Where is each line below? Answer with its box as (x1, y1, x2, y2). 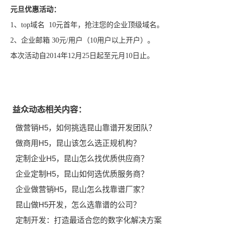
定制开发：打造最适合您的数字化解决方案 (15, 216, 162, 224)
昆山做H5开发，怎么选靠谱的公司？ (15, 200, 141, 209)
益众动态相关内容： (12, 105, 86, 114)
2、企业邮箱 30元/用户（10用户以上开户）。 (10, 36, 155, 44)
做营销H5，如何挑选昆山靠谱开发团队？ (15, 123, 156, 132)
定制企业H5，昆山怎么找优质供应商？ (15, 154, 148, 163)
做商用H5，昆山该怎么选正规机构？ (15, 139, 141, 147)
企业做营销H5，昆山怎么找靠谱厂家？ (15, 185, 148, 194)
